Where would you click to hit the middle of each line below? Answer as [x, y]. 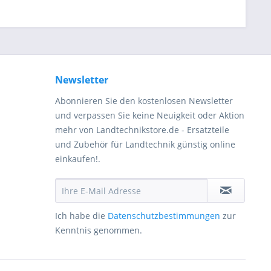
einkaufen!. [78, 159]
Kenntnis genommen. [99, 230]
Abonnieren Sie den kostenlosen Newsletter [144, 101]
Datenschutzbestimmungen [164, 216]
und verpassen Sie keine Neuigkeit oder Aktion [150, 115]
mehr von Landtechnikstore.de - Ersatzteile [142, 130]
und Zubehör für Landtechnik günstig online [145, 144]
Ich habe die [81, 216]
